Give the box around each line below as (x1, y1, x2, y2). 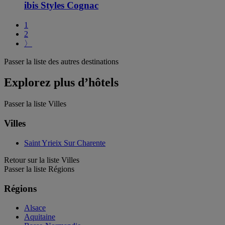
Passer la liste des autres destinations (4, 57, 119, 66)
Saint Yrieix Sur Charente (24, 138, 105, 147)
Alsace (24, 203, 46, 212)
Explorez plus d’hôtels (4, 76, 119, 89)
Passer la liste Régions (4, 164, 74, 173)
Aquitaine (24, 212, 55, 221)
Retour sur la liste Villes (4, 155, 79, 164)
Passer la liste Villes (4, 99, 66, 108)
